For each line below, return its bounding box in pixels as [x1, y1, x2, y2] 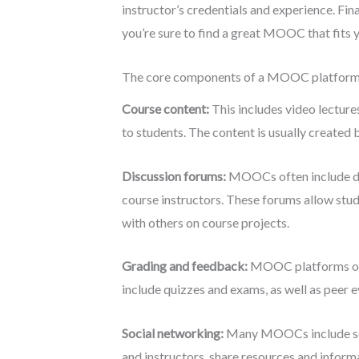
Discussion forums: [122, 167, 226, 184]
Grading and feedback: [122, 258, 248, 274]
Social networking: [122, 325, 224, 341]
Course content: [122, 101, 209, 117]
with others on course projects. [122, 214, 289, 230]
